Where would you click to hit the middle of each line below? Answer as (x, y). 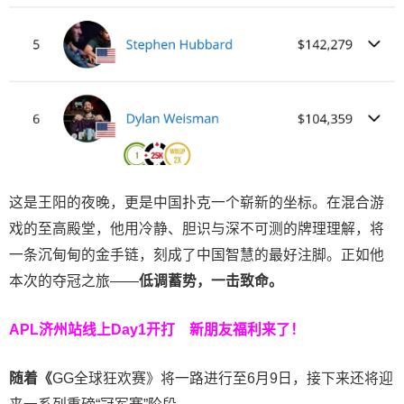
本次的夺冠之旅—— (74, 281)
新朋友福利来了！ (247, 330)
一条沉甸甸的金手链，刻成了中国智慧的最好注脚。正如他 (197, 255)
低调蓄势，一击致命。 (211, 281)
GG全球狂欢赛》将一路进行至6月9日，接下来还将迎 (223, 379)
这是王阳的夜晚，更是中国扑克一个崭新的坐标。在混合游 (197, 203)
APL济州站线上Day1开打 (99, 330)
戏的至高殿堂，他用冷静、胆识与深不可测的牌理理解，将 (197, 229)
